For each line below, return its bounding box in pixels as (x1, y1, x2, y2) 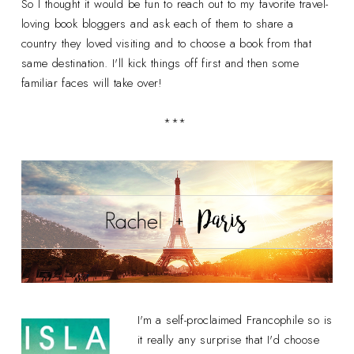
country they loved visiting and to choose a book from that (21, 34, 312, 52)
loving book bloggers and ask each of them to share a (21, 14, 294, 32)
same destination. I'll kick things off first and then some (21, 54, 299, 72)
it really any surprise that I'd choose (137, 330, 320, 348)
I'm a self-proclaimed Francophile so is (137, 311, 333, 329)
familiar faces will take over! (21, 73, 163, 92)
